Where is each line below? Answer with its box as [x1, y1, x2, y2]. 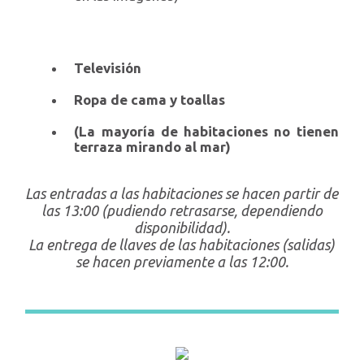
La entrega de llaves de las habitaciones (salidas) [28, 236, 336, 253]
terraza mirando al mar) [74, 139, 232, 155]
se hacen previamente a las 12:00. [75, 253, 288, 271]
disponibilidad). [133, 219, 230, 236]
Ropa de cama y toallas [74, 92, 226, 108]
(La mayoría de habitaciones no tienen [74, 123, 339, 140]
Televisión [74, 60, 142, 76]
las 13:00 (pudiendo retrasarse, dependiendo [41, 202, 323, 219]
